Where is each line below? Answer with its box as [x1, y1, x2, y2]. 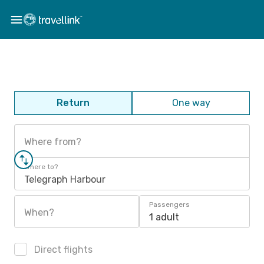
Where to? [24, 163, 58, 171]
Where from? [24, 136, 81, 147]
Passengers [149, 200, 190, 209]
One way [171, 97, 210, 108]
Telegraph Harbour [24, 174, 105, 185]
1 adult [149, 212, 179, 223]
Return [57, 97, 90, 108]
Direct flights [32, 244, 93, 255]
